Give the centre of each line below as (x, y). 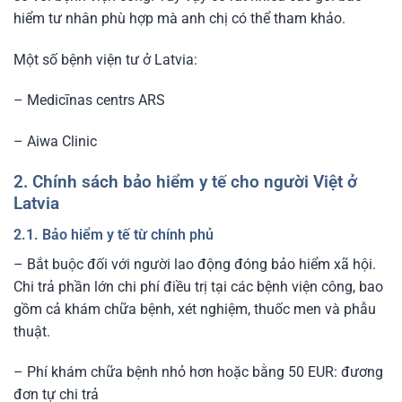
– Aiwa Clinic (55, 142)
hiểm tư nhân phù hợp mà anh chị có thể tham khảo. (179, 18)
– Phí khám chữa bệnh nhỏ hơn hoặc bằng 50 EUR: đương (198, 372)
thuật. (32, 331)
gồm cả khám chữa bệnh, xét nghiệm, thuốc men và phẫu (195, 309)
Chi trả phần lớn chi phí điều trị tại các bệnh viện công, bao (198, 286)
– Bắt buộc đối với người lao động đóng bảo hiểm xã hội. (195, 264)
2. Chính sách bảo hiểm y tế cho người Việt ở (185, 182)
